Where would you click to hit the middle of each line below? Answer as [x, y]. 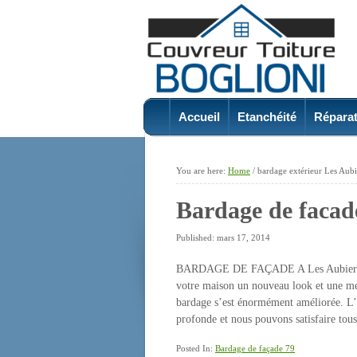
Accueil [199, 117]
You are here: [202, 171]
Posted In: [194, 348]
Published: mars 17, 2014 [223, 237]
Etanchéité [267, 117]
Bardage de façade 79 [255, 348]
